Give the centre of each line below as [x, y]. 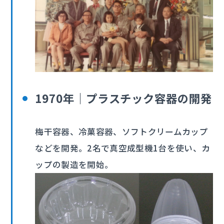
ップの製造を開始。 [74, 165]
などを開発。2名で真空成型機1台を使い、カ [123, 148]
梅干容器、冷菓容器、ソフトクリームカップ [122, 132]
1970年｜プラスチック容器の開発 [123, 98]
